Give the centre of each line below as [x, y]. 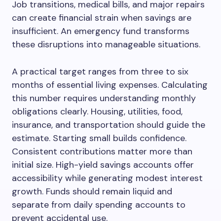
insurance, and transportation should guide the [109, 125]
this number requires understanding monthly [104, 98]
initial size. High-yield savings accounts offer [103, 165]
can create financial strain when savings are [102, 18]
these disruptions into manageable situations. [106, 44]
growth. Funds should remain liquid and [92, 191]
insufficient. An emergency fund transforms [101, 31]
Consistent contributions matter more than [102, 151]
